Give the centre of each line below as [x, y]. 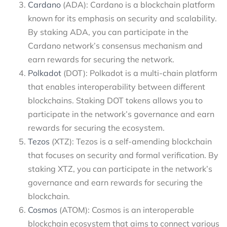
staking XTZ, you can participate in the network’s [120, 169]
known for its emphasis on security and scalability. [122, 18]
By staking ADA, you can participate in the [108, 32]
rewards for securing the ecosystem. [96, 128]
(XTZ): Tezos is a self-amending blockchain [131, 142]
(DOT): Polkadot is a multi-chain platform [139, 73]
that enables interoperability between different [117, 87]
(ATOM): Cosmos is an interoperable [126, 210]
